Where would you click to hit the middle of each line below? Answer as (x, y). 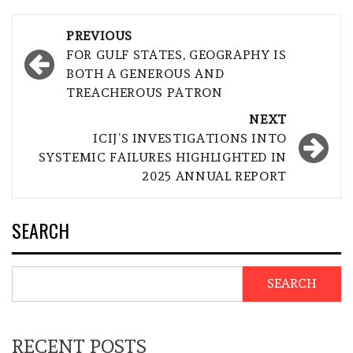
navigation (78, 61)
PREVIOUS (100, 35)
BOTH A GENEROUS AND (145, 73)
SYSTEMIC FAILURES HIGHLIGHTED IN (162, 157)
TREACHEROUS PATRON (145, 92)
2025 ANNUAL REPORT (214, 176)
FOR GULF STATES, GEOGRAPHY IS (176, 54)
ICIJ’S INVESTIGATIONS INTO (190, 138)
